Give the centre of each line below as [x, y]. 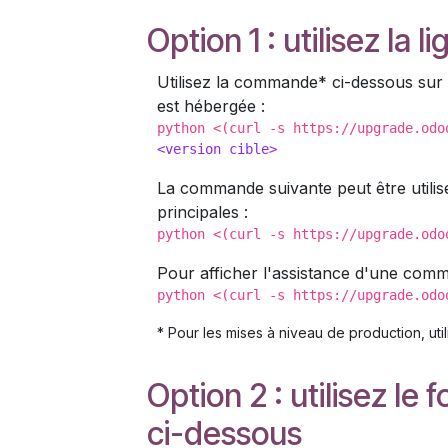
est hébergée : [211, 106]
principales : [202, 212]
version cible [217, 149]
